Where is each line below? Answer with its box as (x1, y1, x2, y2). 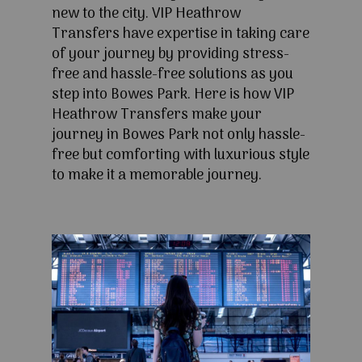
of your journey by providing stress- (52, 43, 289, 67)
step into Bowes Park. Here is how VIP (52, 83, 294, 107)
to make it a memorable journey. (52, 164, 262, 188)
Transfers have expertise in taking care (52, 23, 309, 47)
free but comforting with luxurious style (52, 144, 309, 168)
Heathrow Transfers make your (52, 103, 262, 128)
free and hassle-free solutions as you (52, 63, 293, 87)
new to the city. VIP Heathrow (52, 2, 241, 27)
